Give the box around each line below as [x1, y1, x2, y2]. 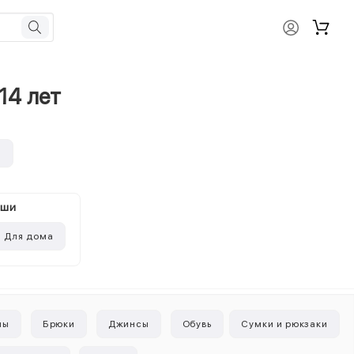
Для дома [4, 231, 55, 242]
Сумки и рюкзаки [240, 318, 329, 330]
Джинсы [107, 318, 150, 330]
